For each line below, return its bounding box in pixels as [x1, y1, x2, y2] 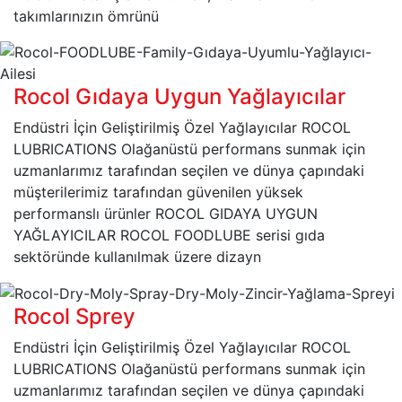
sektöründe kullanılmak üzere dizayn [13, 247, 261, 266]
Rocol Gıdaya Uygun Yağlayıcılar [13, 83, 345, 109]
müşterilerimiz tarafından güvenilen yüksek [13, 182, 303, 201]
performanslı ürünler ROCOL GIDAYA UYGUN [13, 204, 318, 223]
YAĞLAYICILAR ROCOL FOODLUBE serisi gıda [13, 225, 325, 244]
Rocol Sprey [13, 303, 135, 330]
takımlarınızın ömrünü [13, 6, 159, 25]
